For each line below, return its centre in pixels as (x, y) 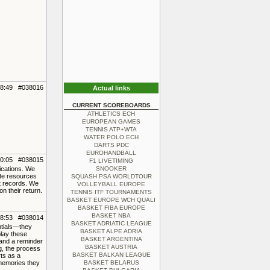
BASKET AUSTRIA (111, 247)
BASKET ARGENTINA (111, 239)
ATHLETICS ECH (111, 114)
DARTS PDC (111, 145)
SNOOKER (111, 168)
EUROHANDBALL (111, 153)
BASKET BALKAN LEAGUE (111, 255)
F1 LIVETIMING (111, 161)
